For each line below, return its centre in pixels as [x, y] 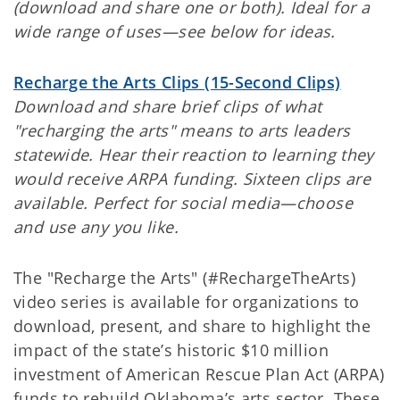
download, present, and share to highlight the [192, 326]
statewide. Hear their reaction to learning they [194, 155]
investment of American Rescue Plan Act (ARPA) [199, 375]
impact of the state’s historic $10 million [171, 350]
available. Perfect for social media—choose [183, 203]
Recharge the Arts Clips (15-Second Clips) [177, 83]
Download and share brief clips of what [168, 107]
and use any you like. [96, 227]
